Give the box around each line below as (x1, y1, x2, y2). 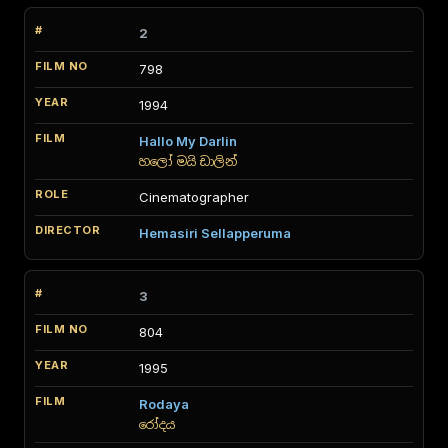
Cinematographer (139, 189, 249, 205)
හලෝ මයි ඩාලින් (139, 154, 237, 169)
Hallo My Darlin (139, 133, 237, 149)
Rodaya (139, 396, 189, 412)
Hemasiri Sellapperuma (139, 225, 291, 241)
